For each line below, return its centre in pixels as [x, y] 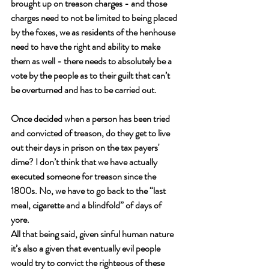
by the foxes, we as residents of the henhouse [94, 32]
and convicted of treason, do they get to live [91, 133]
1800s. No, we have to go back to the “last [89, 191]
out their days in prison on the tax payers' [86, 147]
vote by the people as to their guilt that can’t [91, 75]
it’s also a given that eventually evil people [86, 248]
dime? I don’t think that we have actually [85, 162]
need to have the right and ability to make [86, 47]
